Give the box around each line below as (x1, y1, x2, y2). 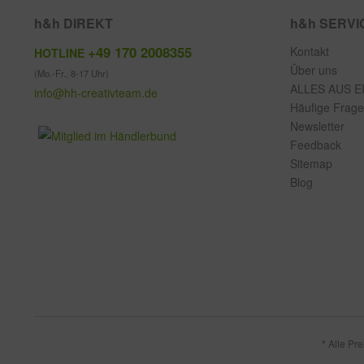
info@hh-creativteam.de (34, 84, 158, 101)
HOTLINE (34, 45, 88, 61)
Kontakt (290, 43, 329, 59)
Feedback (290, 136, 341, 153)
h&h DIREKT (34, 14, 113, 32)
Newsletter (290, 118, 344, 134)
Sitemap (290, 155, 332, 171)
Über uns (290, 62, 337, 78)
